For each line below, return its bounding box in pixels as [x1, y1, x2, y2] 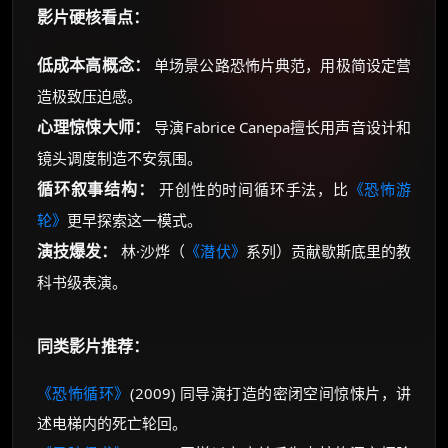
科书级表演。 [37, 272, 127, 292]
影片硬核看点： [37, 6, 149, 28]
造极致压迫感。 [37, 86, 142, 106]
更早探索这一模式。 [67, 210, 202, 230]
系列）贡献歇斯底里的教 [245, 241, 412, 261]
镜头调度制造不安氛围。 [37, 148, 202, 168]
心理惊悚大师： [37, 116, 151, 138]
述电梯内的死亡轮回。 [37, 413, 187, 433]
